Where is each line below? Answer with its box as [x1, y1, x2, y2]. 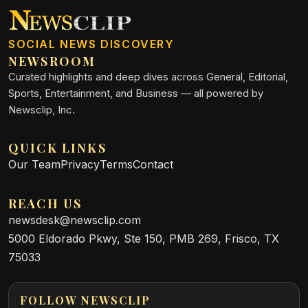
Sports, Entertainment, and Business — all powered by [8, 87, 263, 100]
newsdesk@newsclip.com [8, 213, 141, 228]
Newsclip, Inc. [8, 103, 75, 117]
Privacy [60, 157, 100, 172]
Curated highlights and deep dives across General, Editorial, [8, 70, 288, 84]
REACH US [8, 195, 82, 212]
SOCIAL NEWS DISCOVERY [8, 37, 175, 52]
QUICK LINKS [8, 140, 107, 157]
